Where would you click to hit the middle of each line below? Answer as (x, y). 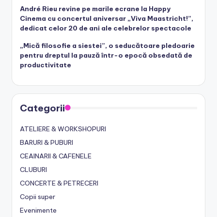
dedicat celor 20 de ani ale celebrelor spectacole (106, 28)
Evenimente (38, 210)
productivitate (46, 65)
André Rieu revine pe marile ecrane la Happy (95, 8)
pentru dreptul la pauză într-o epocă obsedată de (106, 55)
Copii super (38, 196)
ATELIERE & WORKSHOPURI (63, 129)
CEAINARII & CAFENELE (56, 156)
